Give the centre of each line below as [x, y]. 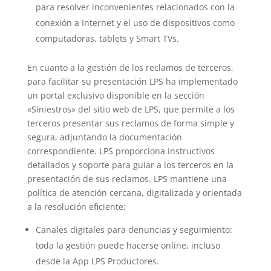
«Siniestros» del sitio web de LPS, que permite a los [131, 109]
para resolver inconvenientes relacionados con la [135, 7]
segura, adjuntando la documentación [104, 137]
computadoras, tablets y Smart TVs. [107, 39]
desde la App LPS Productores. [97, 261]
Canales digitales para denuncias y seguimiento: [134, 230]
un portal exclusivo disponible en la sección [116, 96]
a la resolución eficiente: [76, 207]
